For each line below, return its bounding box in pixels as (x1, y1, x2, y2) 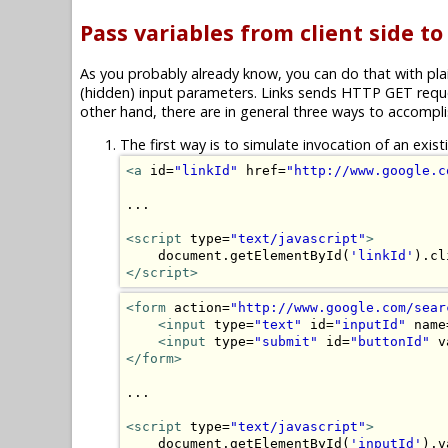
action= (166, 299, 230, 315)
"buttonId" (350, 333, 430, 349)
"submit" (254, 333, 318, 349)
